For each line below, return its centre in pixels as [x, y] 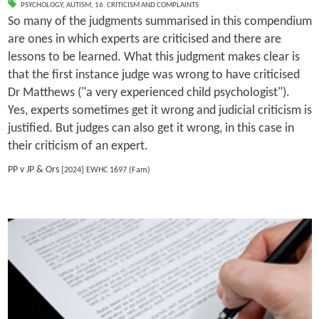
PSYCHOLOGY [41, 6]
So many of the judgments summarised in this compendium [159, 21]
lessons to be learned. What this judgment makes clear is [153, 57]
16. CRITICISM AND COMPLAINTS [146, 6]
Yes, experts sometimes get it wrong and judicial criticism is [159, 110]
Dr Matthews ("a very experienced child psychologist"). [148, 93]
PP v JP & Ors [33, 169]
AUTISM [78, 6]
